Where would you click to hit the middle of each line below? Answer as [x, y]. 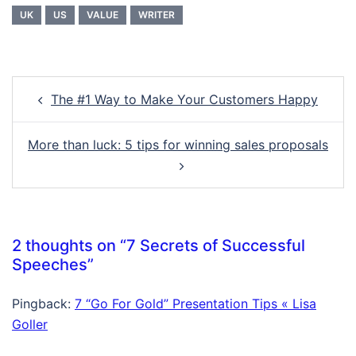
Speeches [50, 265]
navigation [59, 108]
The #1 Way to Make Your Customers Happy [184, 99]
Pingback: [43, 304]
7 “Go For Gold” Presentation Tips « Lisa [195, 304]
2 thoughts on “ [69, 246]
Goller [30, 324]
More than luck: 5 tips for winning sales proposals [178, 145]
